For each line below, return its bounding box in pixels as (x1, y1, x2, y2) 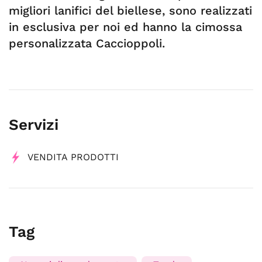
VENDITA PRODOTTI (27, 151, 119, 163)
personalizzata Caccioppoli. (9, 36, 165, 50)
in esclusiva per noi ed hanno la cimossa (9, 20, 242, 34)
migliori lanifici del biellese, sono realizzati (9, 4, 252, 18)
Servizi (9, 116, 58, 133)
